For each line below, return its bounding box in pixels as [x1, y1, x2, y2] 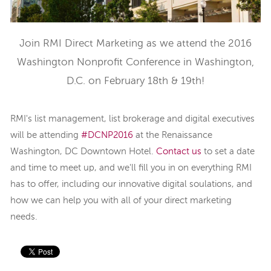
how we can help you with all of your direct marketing [10, 195, 232, 205]
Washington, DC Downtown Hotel [10, 146, 151, 156]
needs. [10, 212, 38, 221]
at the [133, 130, 162, 140]
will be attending [10, 130, 81, 140]
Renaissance [162, 130, 212, 140]
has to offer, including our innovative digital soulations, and [10, 179, 252, 189]
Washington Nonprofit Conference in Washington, [17, 57, 254, 68]
